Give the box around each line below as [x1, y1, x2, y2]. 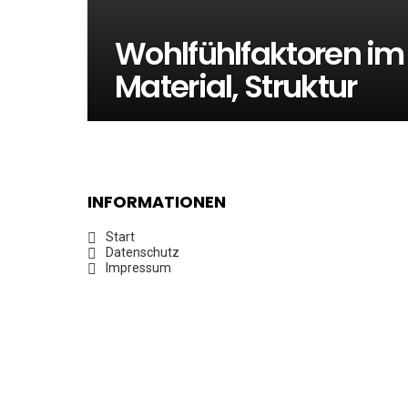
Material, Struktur [115, 65, 357, 108]
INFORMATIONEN [87, 190, 226, 213]
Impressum [106, 260, 171, 275]
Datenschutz [106, 245, 179, 260]
